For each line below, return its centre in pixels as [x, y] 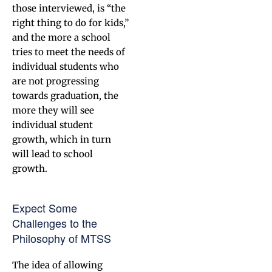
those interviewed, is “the [69, 8]
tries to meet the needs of [69, 52]
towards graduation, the [65, 96]
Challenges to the [55, 223]
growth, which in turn [62, 139]
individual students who [66, 66]
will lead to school [53, 154]
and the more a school [61, 37]
